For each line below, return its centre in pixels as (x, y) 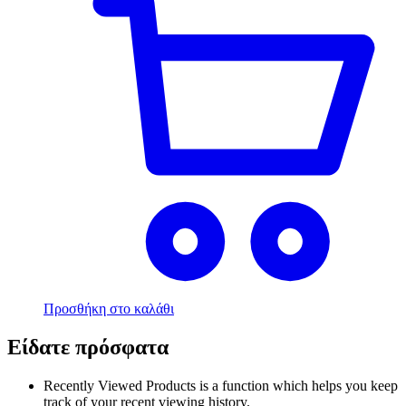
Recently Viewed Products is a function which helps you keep (221, 386)
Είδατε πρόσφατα (88, 348)
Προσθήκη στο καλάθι (109, 309)
